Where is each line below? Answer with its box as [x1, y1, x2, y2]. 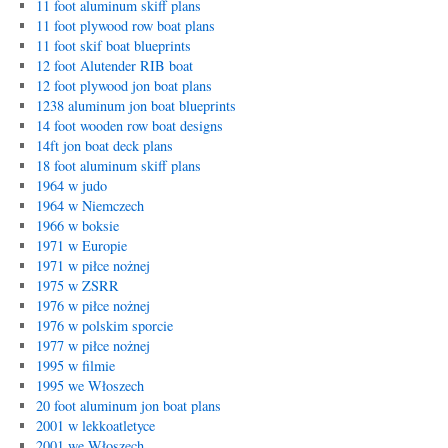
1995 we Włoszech [35, 376, 144, 395]
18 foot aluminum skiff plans [35, 156, 201, 175]
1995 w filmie [35, 356, 115, 375]
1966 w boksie [35, 216, 119, 235]
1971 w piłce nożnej [35, 256, 150, 275]
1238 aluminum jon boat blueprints [35, 96, 236, 115]
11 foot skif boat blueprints [35, 36, 191, 55]
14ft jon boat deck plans [35, 136, 173, 155]
